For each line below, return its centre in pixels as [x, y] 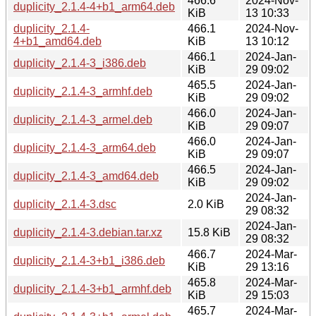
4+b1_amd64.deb [57, 41]
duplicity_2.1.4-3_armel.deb [83, 119]
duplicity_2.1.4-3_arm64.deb [85, 147]
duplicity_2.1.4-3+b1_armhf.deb [92, 288]
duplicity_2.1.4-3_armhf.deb [83, 91]
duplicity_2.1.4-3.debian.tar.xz [88, 232]
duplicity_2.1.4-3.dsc [65, 204]
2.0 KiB [206, 204]
